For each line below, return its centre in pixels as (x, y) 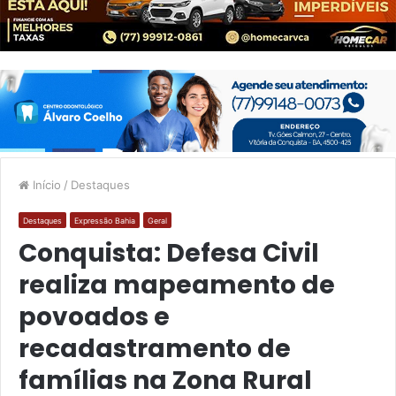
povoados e (94, 316)
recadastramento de (155, 348)
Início (45, 184)
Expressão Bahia (105, 220)
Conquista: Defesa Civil (169, 253)
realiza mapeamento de (177, 285)
